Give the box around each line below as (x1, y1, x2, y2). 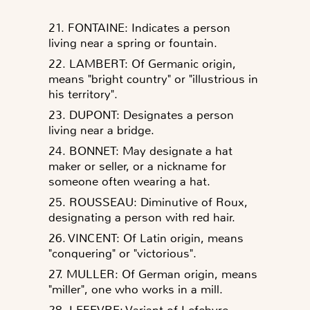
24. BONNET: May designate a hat (48, 143, 232, 158)
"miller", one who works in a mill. (48, 281, 223, 297)
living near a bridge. (48, 122, 154, 138)
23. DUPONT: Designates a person (48, 107, 234, 122)
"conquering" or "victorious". (48, 245, 197, 261)
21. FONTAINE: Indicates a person (48, 19, 230, 35)
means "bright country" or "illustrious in (48, 71, 258, 86)
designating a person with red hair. (48, 209, 235, 225)
